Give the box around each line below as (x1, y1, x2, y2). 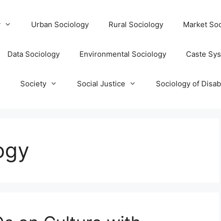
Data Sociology (7, 49, 60, 59)
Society (20, 79, 46, 88)
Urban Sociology (31, 20, 89, 29)
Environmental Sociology (79, 49, 166, 59)
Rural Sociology (109, 20, 163, 29)
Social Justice (77, 79, 125, 88)
